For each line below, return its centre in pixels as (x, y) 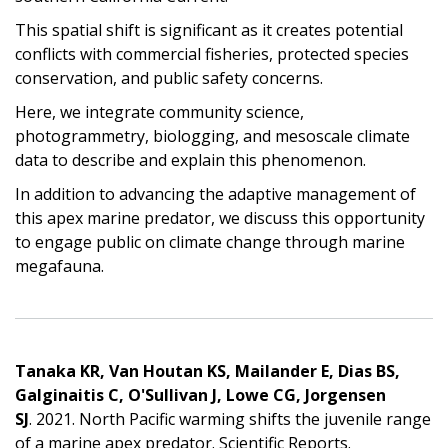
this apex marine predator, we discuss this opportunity (220, 217)
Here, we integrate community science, (159, 111)
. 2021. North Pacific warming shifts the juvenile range (230, 418)
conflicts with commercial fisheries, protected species (212, 53)
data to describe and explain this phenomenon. (190, 159)
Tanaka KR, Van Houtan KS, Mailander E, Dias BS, (207, 370)
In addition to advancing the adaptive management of (215, 193)
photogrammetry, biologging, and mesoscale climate (212, 135)
